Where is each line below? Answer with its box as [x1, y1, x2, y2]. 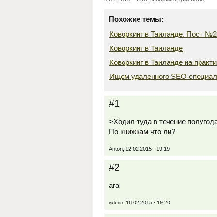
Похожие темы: [109, 15, 164, 23]
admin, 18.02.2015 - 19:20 [109, 200, 170, 206]
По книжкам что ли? [109, 127, 175, 136]
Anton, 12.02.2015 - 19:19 [109, 146, 170, 152]
